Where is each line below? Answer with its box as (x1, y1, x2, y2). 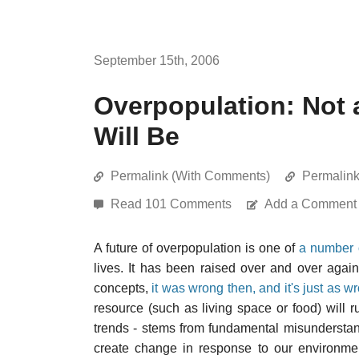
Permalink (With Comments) (111, 169, 270, 183)
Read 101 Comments (111, 197, 235, 211)
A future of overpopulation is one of (94, 241, 300, 255)
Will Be (94, 122, 179, 151)
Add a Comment (264, 197, 357, 211)
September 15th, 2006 (94, 54, 220, 67)
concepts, (94, 281, 152, 295)
